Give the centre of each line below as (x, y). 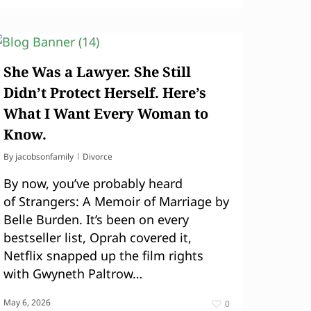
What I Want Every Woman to (106, 114)
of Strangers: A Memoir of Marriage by (116, 201)
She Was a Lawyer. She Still (97, 72)
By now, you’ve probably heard (93, 183)
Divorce (98, 157)
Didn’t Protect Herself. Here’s (105, 93)
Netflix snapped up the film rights (103, 255)
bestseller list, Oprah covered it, (98, 237)
